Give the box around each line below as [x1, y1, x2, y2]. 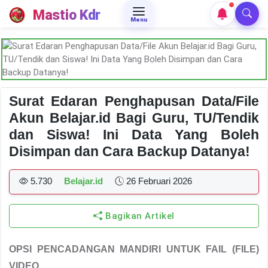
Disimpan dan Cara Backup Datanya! [9, 144, 250, 159]
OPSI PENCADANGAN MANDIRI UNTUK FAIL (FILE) [9, 244, 259, 254]
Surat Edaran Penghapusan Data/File [9, 93, 259, 109]
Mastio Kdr [33, 6, 100, 23]
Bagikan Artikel [102, 211, 175, 221]
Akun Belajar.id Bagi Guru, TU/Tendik [9, 110, 259, 126]
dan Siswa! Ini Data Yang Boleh [9, 127, 259, 142]
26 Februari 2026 [124, 176, 192, 186]
